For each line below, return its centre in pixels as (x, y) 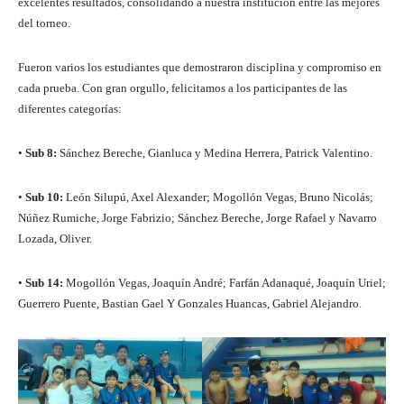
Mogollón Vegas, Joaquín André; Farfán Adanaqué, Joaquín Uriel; (226, 283)
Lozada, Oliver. (55, 239)
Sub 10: (46, 197)
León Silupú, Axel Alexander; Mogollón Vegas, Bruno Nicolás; (220, 197)
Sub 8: (42, 153)
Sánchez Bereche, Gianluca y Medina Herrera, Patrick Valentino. (216, 153)
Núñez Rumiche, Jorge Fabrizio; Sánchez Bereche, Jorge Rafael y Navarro (197, 218)
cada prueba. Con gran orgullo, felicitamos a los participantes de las (183, 88)
